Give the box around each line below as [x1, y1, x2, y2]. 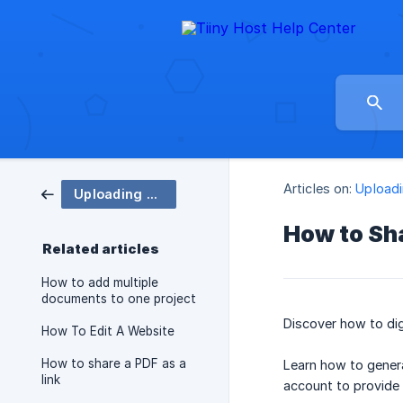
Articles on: [283, 181, 353, 197]
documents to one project [41, 291, 196, 306]
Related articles [42, 241, 159, 257]
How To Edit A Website [41, 324, 175, 338]
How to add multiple [41, 275, 158, 290]
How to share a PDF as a [41, 356, 186, 371]
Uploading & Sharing [146, 186, 157, 201]
